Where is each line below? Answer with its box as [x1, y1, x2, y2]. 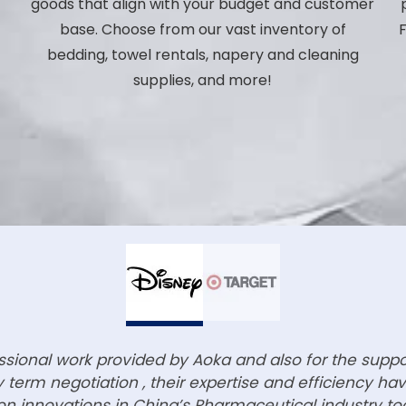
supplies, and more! [133, 70, 273, 92]
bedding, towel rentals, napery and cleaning [46, 44, 359, 66]
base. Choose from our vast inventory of [59, 19, 346, 41]
